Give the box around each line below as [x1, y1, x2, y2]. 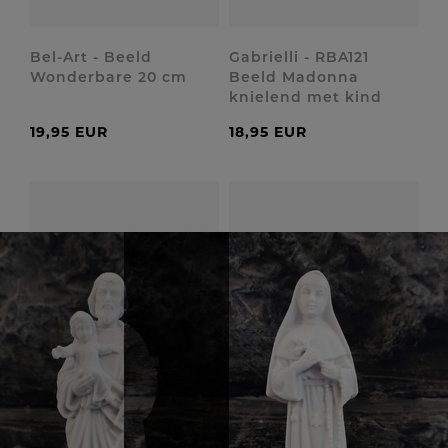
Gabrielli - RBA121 [229, 48, 369, 66]
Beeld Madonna [229, 68, 359, 86]
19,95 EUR [30, 123, 108, 141]
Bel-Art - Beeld [30, 48, 152, 66]
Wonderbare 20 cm [30, 68, 187, 86]
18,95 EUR [229, 123, 307, 141]
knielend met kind [229, 88, 382, 106]
